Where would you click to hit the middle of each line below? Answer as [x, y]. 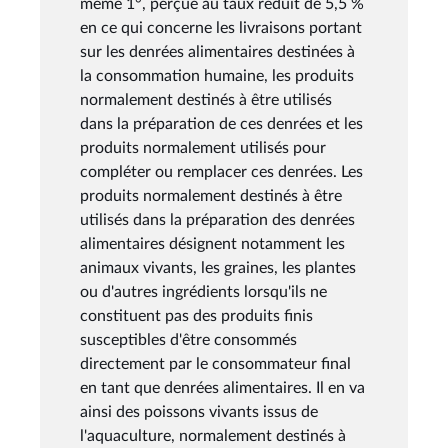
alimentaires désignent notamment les [212, 243]
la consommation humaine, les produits [217, 75]
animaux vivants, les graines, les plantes [218, 267]
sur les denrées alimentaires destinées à [217, 51]
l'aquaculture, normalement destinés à [213, 435]
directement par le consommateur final [215, 363]
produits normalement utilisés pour [203, 147]
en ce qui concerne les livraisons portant [221, 27]
